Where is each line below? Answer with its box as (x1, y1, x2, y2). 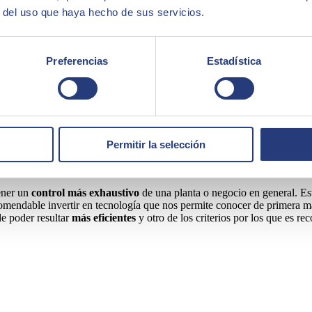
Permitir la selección (107, 138, 205, 150)
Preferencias (46, 54, 109, 67)
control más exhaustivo (29, 186, 139, 198)
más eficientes (69, 211, 136, 224)
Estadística (206, 54, 262, 67)
